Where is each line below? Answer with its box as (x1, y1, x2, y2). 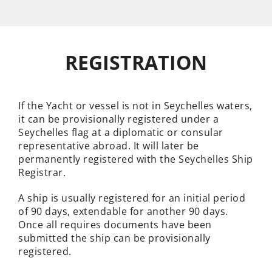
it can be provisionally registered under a (18, 112, 219, 126)
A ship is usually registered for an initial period (18, 191, 245, 205)
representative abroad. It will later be (18, 139, 199, 153)
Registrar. (18, 166, 66, 180)
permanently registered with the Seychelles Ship (18, 152, 253, 166)
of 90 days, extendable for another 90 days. (18, 205, 228, 219)
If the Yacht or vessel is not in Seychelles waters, (18, 99, 253, 113)
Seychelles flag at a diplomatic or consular (18, 126, 223, 140)
